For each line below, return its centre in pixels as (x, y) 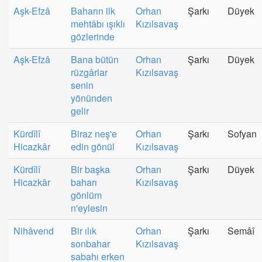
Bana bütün (95, 59)
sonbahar (90, 243)
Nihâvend (34, 230)
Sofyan (242, 133)
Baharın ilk (93, 11)
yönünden (92, 98)
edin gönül (93, 146)
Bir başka (90, 169)
